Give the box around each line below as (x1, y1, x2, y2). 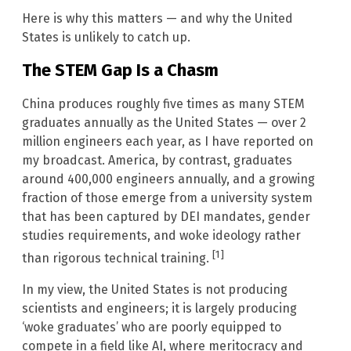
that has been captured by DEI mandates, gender (22, 208, 310, 224)
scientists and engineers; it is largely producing (22, 300, 297, 316)
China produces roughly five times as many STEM (22, 96, 305, 111)
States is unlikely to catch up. (22, 30, 190, 45)
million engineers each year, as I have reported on (22, 133, 313, 149)
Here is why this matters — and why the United (22, 11, 293, 27)
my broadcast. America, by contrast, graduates (22, 152, 292, 168)
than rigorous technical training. (22, 250, 212, 266)
